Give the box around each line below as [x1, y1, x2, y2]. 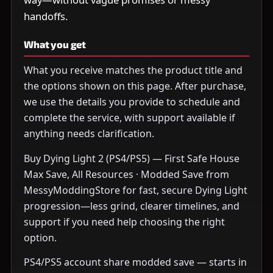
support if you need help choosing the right [24, 214, 225, 229]
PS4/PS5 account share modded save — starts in [24, 255, 247, 269]
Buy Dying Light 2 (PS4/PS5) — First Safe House [24, 151, 239, 165]
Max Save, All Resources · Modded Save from [24, 167, 229, 181]
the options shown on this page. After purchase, [24, 79, 246, 93]
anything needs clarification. [24, 127, 154, 141]
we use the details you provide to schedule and [24, 95, 240, 109]
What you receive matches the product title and [24, 63, 243, 77]
